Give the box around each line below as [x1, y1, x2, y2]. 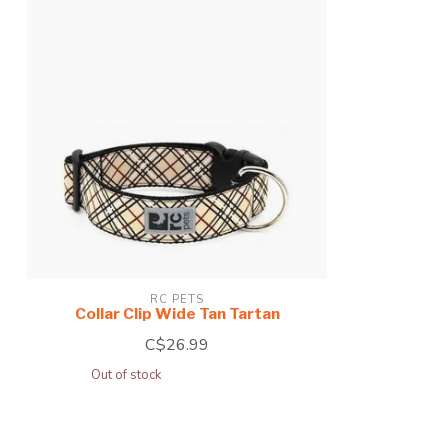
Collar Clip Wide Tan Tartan [74, 303, 280, 323]
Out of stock [90, 365, 162, 384]
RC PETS [150, 291, 204, 307]
